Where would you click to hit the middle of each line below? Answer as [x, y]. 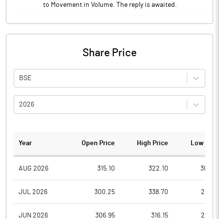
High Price [152, 143]
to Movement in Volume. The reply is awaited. [110, 5]
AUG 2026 [33, 168]
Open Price [99, 143]
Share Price [109, 53]
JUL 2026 [33, 192]
